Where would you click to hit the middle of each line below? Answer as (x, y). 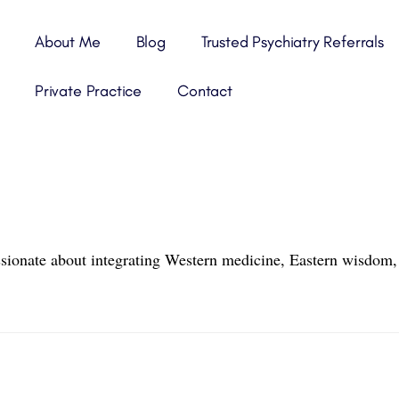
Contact (205, 91)
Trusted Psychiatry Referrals (292, 42)
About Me (68, 42)
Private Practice (89, 91)
